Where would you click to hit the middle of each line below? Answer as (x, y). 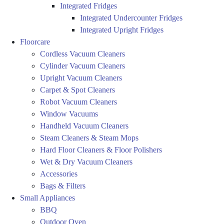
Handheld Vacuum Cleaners (84, 126)
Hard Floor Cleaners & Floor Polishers (101, 150)
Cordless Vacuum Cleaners (82, 54)
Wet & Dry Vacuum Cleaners (86, 162)
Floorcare (35, 42)
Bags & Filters (63, 186)
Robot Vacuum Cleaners (78, 102)
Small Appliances (47, 198)
